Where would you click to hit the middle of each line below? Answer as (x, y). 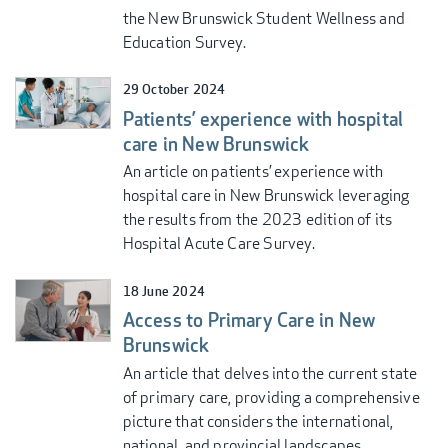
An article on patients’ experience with (253, 172)
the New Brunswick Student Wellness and (264, 19)
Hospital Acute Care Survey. (218, 244)
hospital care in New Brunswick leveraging (266, 196)
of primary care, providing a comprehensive (271, 397)
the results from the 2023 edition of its (257, 220)
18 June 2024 (163, 290)
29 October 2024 (174, 89)
